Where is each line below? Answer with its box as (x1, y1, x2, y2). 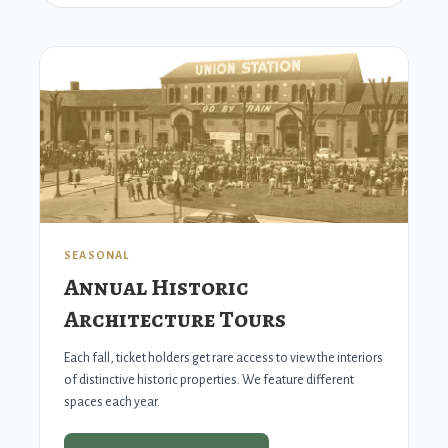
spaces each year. (64, 395, 160, 409)
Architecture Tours (64, 303, 286, 335)
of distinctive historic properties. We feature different (64, 373, 354, 387)
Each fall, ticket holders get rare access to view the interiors (64, 351, 383, 365)
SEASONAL (64, 249, 130, 261)
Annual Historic (64, 271, 249, 303)
